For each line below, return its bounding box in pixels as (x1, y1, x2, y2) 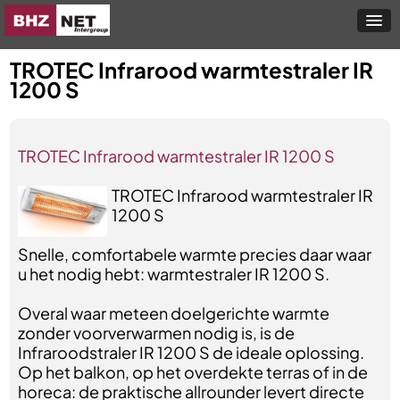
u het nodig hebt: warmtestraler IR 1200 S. (18, 263, 330, 284)
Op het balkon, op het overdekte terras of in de (18, 362, 369, 382)
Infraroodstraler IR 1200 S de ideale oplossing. (18, 342, 365, 362)
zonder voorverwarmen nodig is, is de (18, 322, 296, 343)
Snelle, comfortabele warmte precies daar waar (18, 244, 372, 264)
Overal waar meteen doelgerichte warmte (18, 303, 330, 323)
